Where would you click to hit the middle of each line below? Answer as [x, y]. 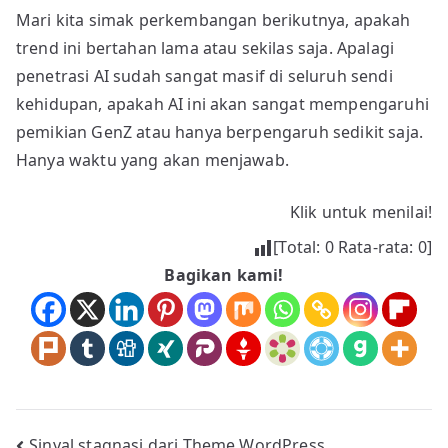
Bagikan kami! [224, 274]
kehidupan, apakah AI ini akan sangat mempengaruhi [222, 103]
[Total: [299, 246]
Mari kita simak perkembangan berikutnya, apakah [213, 19]
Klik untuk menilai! [360, 211]
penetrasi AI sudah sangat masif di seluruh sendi [204, 75]
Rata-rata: [375, 246]
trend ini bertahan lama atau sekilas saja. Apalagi [205, 47]
